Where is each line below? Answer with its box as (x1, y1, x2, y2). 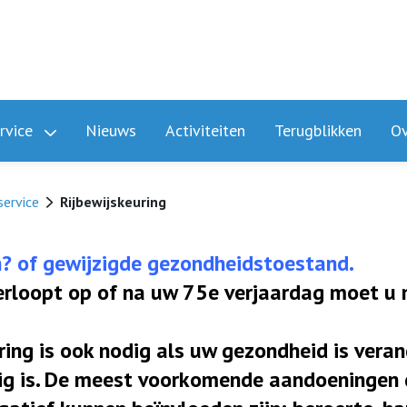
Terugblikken (274, 120, 362, 141)
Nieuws (85, 120, 136, 141)
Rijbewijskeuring (60, 193, 167, 211)
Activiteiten (165, 120, 245, 141)
